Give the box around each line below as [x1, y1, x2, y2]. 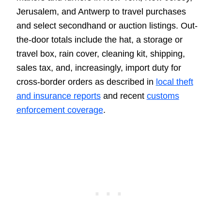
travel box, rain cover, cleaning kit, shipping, [16, 48, 185, 59]
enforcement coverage [16, 105, 103, 115]
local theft [155, 77, 193, 87]
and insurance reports [16, 91, 101, 101]
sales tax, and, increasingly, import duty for [16, 62, 181, 73]
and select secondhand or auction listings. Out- [16, 20, 198, 31]
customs [146, 91, 179, 101]
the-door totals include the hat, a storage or [16, 34, 183, 45]
